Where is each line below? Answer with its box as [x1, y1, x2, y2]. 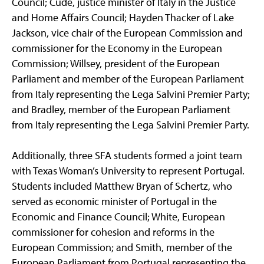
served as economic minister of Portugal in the [12, 194, 217, 209]
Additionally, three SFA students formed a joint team [12, 148, 242, 163]
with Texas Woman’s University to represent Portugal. [12, 164, 245, 178]
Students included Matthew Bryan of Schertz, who [12, 179, 232, 193]
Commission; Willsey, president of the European [12, 57, 220, 71]
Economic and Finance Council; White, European [12, 210, 225, 224]
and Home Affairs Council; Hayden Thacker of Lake [12, 11, 234, 25]
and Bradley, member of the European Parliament [12, 103, 230, 117]
